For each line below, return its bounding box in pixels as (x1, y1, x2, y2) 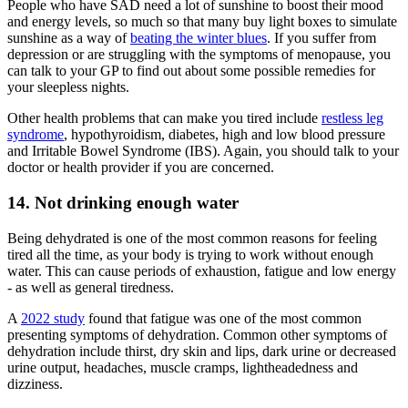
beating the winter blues (130, 30, 267, 46)
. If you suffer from (267, 30, 376, 46)
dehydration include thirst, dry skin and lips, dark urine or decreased (7, 342, 396, 359)
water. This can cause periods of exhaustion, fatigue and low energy (7, 262, 396, 279)
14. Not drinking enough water (7, 193, 239, 213)
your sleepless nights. (7, 79, 129, 96)
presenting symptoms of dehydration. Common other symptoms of (7, 326, 387, 342)
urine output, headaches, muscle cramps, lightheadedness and (7, 359, 358, 375)
